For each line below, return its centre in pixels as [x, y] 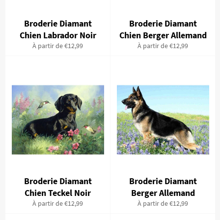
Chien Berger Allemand [163, 35]
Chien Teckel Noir [58, 193]
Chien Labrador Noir [58, 35]
